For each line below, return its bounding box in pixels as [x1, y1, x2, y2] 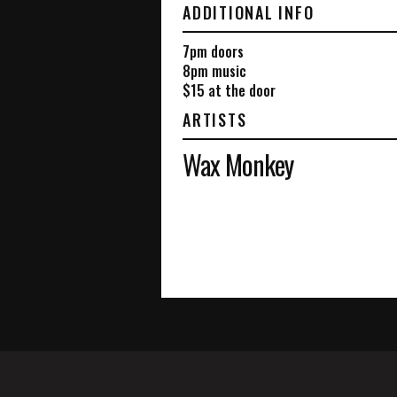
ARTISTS [183, 107, 247, 131]
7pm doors [183, 40, 244, 62]
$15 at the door [183, 79, 276, 101]
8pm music [183, 59, 246, 82]
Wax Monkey [183, 144, 293, 184]
